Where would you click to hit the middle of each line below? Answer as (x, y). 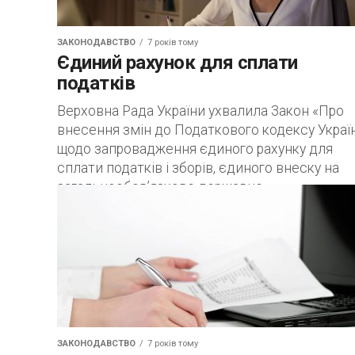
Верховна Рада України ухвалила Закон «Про (200, 111)
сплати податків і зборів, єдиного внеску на (198, 168)
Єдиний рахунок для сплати (177, 63)
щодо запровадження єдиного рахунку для (195, 149)
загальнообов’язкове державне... (164, 187)
